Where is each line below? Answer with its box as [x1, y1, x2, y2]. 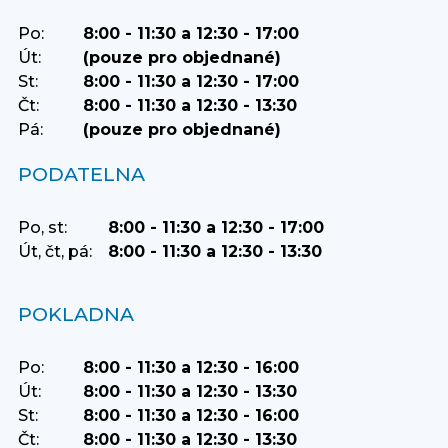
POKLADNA [17, 302, 134, 327]
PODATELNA [17, 162, 145, 187]
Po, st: [17, 218, 67, 238]
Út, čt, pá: [17, 242, 92, 262]
